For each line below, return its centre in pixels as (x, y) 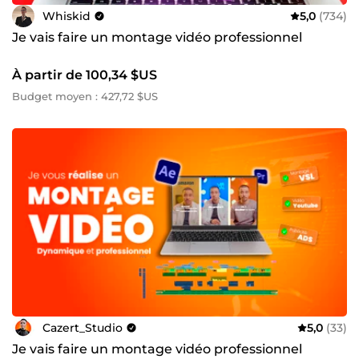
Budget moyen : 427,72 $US (85, 96)
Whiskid (67, 16)
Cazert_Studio (83, 327)
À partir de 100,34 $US (85, 75)
